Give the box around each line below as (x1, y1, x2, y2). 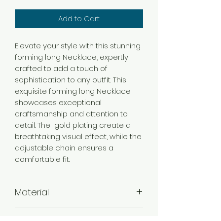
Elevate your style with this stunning (15, 40, 141, 51)
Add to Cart (58, 13, 100, 24)
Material (15, 185, 49, 198)
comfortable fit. (15, 153, 70, 164)
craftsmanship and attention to (15, 108, 128, 119)
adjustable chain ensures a (15, 142, 113, 153)
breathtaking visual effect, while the (15, 131, 142, 142)
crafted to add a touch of (15, 63, 108, 74)
